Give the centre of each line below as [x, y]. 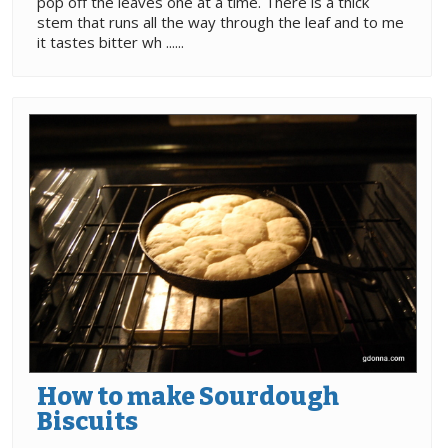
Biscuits [87, 421]
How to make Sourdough [188, 396]
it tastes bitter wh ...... [110, 41]
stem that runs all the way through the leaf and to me [220, 21]
